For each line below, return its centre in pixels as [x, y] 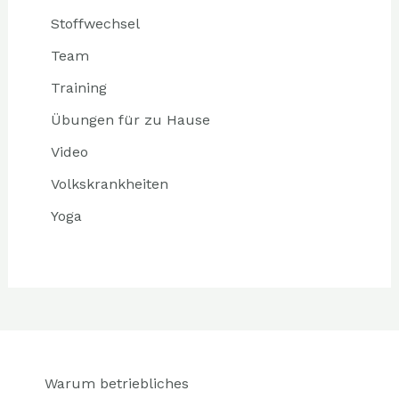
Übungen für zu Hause [130, 120]
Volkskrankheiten [109, 184]
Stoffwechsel [95, 24]
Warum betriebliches [117, 384]
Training [78, 88]
